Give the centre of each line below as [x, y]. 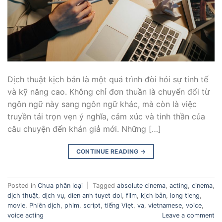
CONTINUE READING [108, 152]
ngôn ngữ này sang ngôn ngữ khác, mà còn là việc [102, 104]
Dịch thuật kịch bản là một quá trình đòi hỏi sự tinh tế [108, 80]
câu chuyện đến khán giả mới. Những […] [84, 129]
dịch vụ [53, 195]
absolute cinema [141, 185]
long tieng [185, 195]
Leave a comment [188, 215]
